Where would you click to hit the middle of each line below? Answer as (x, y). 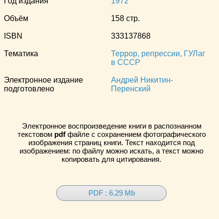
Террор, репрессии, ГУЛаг (158, 53)
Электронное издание (44, 80)
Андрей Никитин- (142, 80)
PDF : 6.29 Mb (111, 193)
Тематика (21, 53)
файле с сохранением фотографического (135, 134)
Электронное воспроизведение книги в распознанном (111, 126)
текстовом (36, 134)
